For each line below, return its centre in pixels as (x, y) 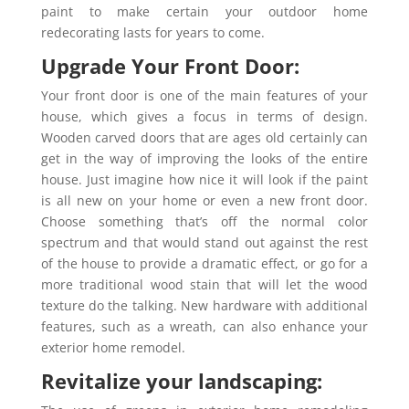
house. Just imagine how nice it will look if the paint (204, 179)
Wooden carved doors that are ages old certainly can (204, 137)
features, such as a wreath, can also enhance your (204, 326)
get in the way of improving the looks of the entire (204, 158)
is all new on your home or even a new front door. (204, 200)
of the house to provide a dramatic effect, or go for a (204, 263)
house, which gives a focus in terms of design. (204, 116)
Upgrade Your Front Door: (170, 65)
